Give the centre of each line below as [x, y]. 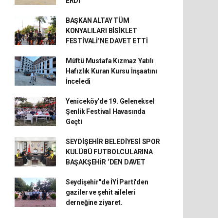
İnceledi [78, 81]
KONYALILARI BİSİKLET [101, 30]
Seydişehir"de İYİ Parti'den [107, 182]
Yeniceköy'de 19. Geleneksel [110, 101]
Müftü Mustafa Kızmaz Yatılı [109, 61]
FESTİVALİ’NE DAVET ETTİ [107, 41]
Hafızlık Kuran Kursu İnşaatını [111, 71]
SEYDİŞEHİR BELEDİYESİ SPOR [113, 141]
